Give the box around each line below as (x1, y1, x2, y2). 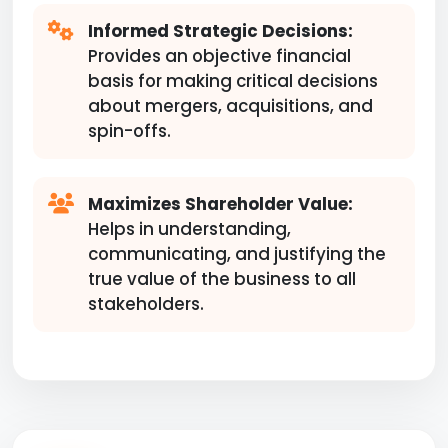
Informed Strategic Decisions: (88, 19, 353, 43)
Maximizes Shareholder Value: (88, 192, 353, 216)
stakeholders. (88, 292, 204, 316)
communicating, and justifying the (88, 242, 386, 266)
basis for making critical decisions (88, 69, 378, 93)
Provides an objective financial (88, 44, 351, 68)
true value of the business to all (88, 267, 356, 291)
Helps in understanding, (88, 217, 291, 241)
